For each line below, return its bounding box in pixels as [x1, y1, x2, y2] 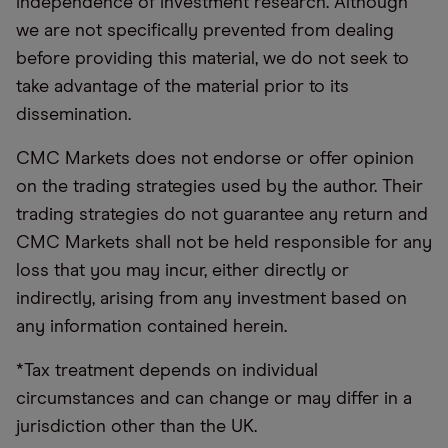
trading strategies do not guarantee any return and [16, 206, 428, 224]
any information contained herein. [16, 318, 287, 336]
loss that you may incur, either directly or [16, 262, 349, 280]
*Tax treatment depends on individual [16, 362, 318, 380]
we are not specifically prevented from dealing [16, 22, 394, 40]
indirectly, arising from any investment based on [16, 290, 407, 308]
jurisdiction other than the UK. [16, 418, 257, 436]
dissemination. [16, 106, 131, 124]
